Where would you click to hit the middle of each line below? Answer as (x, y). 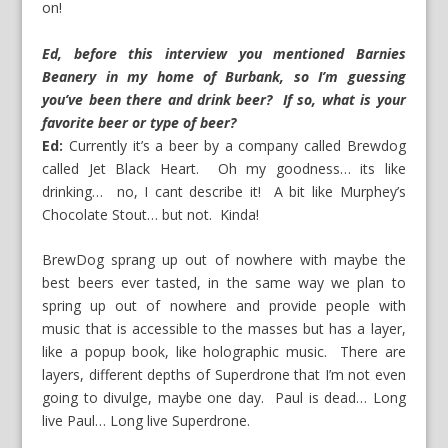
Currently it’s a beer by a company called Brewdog (234, 145)
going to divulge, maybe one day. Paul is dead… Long (224, 398)
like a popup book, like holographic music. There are (224, 352)
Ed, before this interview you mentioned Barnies (224, 53)
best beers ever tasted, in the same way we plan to (224, 283)
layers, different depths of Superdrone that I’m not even (224, 375)
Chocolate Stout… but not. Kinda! (151, 214)
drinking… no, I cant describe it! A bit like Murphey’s (224, 191)
